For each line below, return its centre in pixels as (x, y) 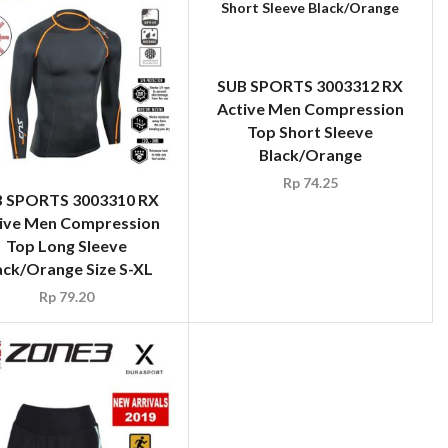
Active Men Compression (310, 109)
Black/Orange (310, 155)
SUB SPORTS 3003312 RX (310, 86)
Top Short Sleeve (310, 132)
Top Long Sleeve (66, 245)
